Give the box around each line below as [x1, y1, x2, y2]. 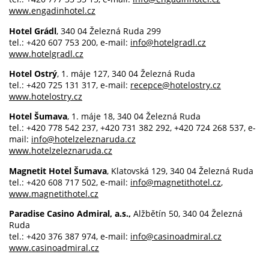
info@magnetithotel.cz [130, 176, 221, 188]
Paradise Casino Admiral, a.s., [9, 208, 131, 220]
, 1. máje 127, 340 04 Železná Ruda [57, 67, 195, 79]
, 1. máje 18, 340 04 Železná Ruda [67, 110, 201, 122]
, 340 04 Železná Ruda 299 [56, 25, 161, 37]
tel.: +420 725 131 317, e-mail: [9, 79, 130, 91]
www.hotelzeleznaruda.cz [9, 145, 112, 157]
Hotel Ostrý [9, 67, 57, 79]
